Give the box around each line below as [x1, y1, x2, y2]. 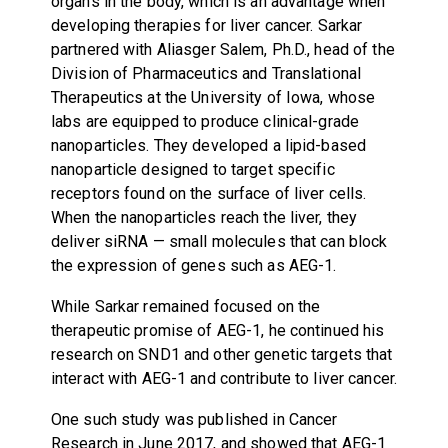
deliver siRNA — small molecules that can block [50, 231, 388, 251]
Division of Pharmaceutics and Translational [50, 63, 362, 83]
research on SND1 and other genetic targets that [50, 344, 393, 364]
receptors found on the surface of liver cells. [50, 183, 367, 203]
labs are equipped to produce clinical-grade [50, 111, 360, 131]
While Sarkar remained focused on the [50, 296, 321, 316]
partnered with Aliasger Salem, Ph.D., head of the [50, 39, 395, 59]
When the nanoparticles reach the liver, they [50, 207, 358, 227]
